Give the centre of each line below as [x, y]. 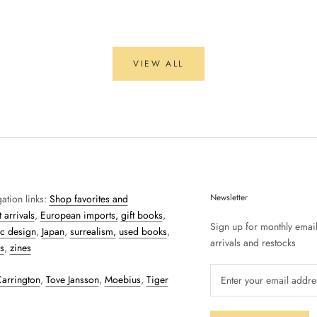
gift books [142, 215]
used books [143, 231]
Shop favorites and [88, 199]
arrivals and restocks [253, 243]
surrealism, [93, 231]
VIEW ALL [158, 64]
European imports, [79, 215]
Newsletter [229, 197]
